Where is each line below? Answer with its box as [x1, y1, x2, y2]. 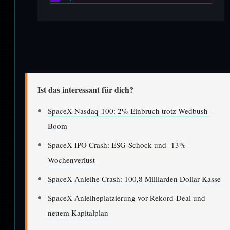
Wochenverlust [48, 154, 95, 165]
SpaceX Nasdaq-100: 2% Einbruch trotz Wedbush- [48, 105, 210, 116]
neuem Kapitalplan [48, 207, 108, 218]
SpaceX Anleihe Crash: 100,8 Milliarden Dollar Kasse [48, 173, 221, 184]
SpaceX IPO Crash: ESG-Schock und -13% [48, 139, 186, 150]
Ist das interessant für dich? [37, 83, 133, 95]
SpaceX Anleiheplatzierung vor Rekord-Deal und [48, 192, 205, 203]
